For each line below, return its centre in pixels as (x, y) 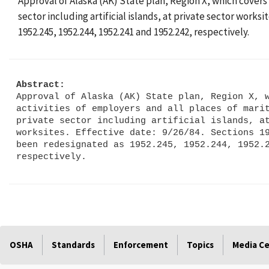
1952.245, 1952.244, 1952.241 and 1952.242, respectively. (134, 32)
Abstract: (40, 84)
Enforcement (141, 245)
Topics (200, 245)
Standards (73, 245)
